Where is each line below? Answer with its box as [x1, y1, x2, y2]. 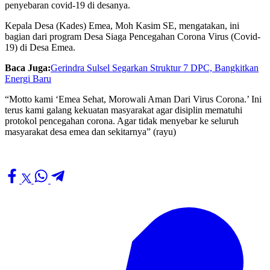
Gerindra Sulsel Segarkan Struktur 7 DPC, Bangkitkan [51, 62, 259, 73]
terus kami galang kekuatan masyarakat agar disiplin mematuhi [5, 104, 242, 115]
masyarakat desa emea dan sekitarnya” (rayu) [5, 126, 176, 137]
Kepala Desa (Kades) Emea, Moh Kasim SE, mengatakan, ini [5, 20, 239, 31]
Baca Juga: [5, 62, 51, 73]
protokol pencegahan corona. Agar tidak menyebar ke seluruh [5, 115, 239, 126]
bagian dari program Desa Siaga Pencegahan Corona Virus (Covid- [5, 31, 260, 42]
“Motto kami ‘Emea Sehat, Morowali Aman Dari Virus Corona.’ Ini [5, 93, 262, 104]
